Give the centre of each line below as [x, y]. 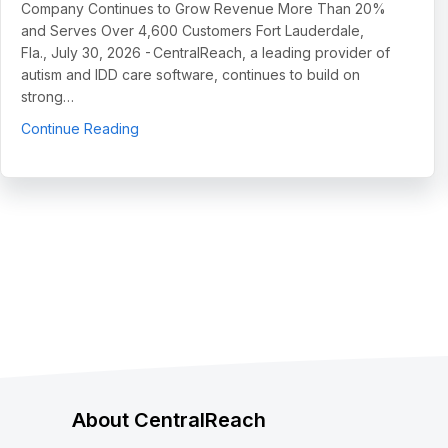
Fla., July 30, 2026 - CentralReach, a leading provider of [205, 52]
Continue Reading [80, 128]
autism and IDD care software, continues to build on [190, 74]
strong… [47, 96]
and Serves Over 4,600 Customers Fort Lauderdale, [192, 30]
